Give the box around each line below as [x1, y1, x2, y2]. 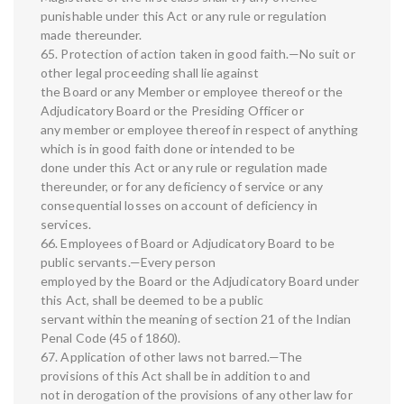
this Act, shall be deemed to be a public [41, 292, 264, 308]
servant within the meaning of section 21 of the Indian [41, 311, 352, 327]
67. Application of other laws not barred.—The [41, 349, 303, 365]
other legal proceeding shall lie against [41, 65, 260, 81]
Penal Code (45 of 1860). [41, 330, 181, 346]
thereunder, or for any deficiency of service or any [41, 179, 324, 195]
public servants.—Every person [41, 254, 216, 271]
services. [41, 216, 91, 233]
